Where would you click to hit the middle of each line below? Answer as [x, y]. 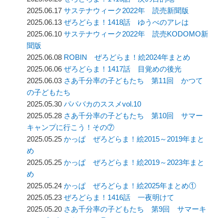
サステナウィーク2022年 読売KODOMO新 [136, 34]
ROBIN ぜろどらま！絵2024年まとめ [127, 57]
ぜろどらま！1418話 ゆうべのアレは [127, 22]
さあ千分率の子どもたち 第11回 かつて [134, 81]
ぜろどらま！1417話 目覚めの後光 [123, 69]
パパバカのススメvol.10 [103, 104]
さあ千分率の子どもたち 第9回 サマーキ [135, 209]
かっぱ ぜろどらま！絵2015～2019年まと [134, 139]
